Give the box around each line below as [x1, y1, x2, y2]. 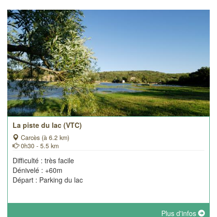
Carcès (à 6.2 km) [19, 133, 69, 142]
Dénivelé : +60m [13, 165, 62, 175]
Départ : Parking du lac [13, 175, 83, 185]
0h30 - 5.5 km [19, 141, 59, 150]
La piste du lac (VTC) [13, 120, 82, 130]
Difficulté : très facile [13, 155, 74, 165]
